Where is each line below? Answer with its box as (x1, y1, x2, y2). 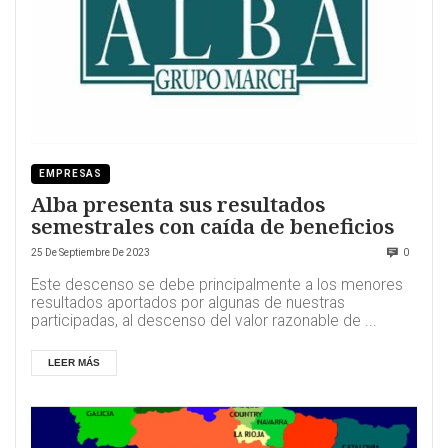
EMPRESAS (39, 167, 103, 179)
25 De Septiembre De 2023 (31, 247, 150, 259)
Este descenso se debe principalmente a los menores (31, 276, 403, 295)
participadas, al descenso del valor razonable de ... (31, 312, 377, 331)
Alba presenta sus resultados (31, 189, 325, 218)
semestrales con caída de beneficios (31, 211, 394, 240)
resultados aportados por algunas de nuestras (31, 294, 345, 313)
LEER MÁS (48, 357, 100, 369)
